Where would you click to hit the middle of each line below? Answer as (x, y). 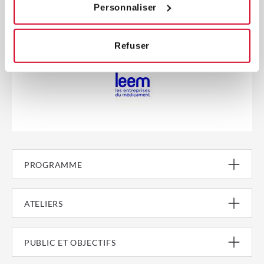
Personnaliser (126, 7)
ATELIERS (44, 203)
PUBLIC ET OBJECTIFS (70, 242)
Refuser (132, 45)
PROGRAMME (53, 164)
